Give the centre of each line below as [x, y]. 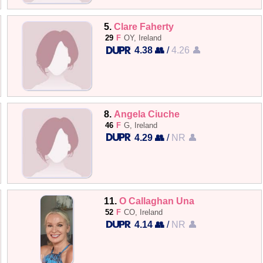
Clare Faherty [144, 27]
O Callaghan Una [157, 200]
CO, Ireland [144, 212]
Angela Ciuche [147, 114]
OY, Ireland [143, 38]
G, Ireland [141, 125]
